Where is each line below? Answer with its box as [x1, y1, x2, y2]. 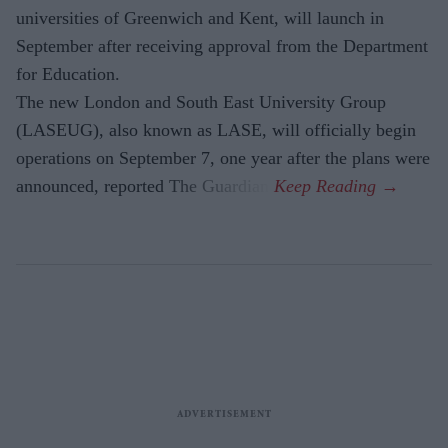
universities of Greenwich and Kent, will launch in [16, 7, 384, 28]
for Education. [16, 63, 120, 84]
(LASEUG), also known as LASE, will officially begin [16, 119, 416, 140]
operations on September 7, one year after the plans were [16, 147, 430, 168]
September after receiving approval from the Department [16, 35, 428, 56]
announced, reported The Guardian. [16, 175, 274, 196]
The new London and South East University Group [16, 91, 386, 112]
